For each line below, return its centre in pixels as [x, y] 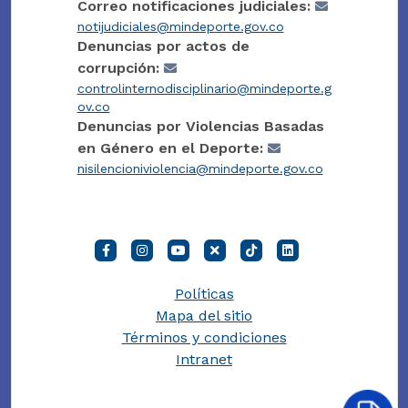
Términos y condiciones [204, 337]
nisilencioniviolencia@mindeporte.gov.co [200, 168]
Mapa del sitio [204, 315]
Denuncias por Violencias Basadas [200, 126]
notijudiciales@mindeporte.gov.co [180, 26]
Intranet [204, 359]
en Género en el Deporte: [170, 148]
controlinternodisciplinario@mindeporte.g [204, 88]
